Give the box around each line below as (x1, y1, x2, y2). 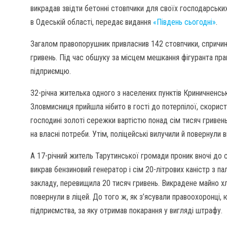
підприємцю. (30, 66, 71, 76)
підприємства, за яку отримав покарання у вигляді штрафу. (30, 206, 222, 215)
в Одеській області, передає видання (30, 17, 153, 27)
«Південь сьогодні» (153, 17, 216, 27)
